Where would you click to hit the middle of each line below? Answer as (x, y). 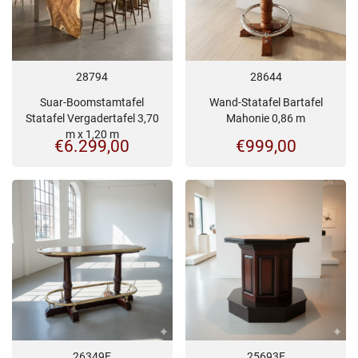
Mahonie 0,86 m (266, 118)
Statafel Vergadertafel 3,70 (92, 118)
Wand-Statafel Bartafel (266, 102)
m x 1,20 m (92, 134)
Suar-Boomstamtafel (92, 102)
